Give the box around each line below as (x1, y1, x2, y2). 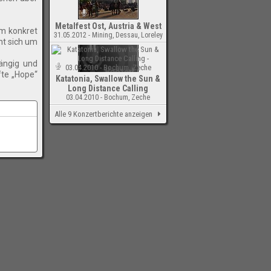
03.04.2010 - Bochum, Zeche (66, 93, 150, 102)
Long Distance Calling (68, 83, 148, 93)
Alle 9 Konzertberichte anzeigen (54, 109, 152, 119)
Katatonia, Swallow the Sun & (56, 74, 160, 83)
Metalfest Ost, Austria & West (54, 21, 162, 31)
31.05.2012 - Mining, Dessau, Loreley (53, 31, 163, 39)
